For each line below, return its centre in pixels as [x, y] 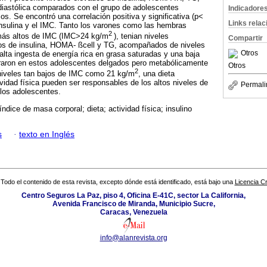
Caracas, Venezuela [133, 212]
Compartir [246, 38]
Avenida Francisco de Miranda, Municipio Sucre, [133, 204]
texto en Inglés [47, 134]
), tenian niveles [141, 36]
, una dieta [156, 74]
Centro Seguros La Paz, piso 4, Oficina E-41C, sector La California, [133, 196]
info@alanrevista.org [133, 238]
